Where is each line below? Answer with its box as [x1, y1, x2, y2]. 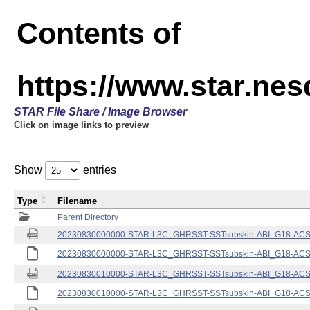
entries [80, 164, 116, 176]
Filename [57, 196, 97, 206]
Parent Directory [57, 212, 118, 222]
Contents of [17, 17, 181, 50]
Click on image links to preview [14, 120, 149, 130]
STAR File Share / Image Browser [14, 106, 187, 118]
